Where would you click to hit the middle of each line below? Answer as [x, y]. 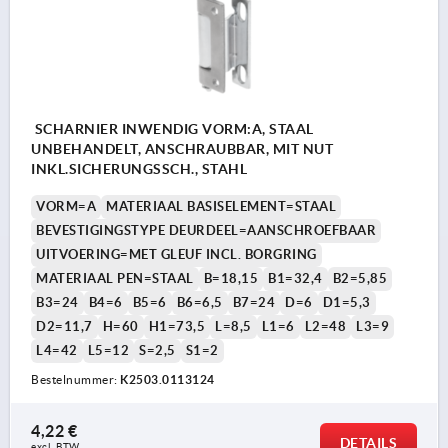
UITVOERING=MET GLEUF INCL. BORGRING [176, 254]
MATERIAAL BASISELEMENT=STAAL [221, 206]
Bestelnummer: [75, 379]
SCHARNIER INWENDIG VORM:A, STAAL [172, 128]
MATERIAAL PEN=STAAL [115, 278]
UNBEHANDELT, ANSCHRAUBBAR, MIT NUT [182, 148]
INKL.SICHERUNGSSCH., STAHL [139, 168]
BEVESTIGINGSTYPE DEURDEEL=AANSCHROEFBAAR [206, 230]
